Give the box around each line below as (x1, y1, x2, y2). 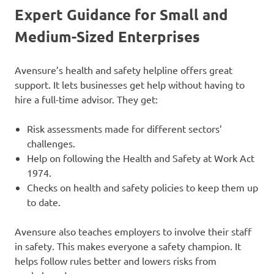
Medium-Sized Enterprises (15, 27, 200, 46)
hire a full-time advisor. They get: (15, 93, 158, 106)
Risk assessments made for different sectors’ (27, 122, 222, 135)
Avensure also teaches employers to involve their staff (15, 225, 251, 238)
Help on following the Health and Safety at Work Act (27, 152, 254, 165)
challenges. (27, 137, 75, 150)
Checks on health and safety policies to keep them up (27, 181, 258, 194)
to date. (27, 196, 61, 209)
